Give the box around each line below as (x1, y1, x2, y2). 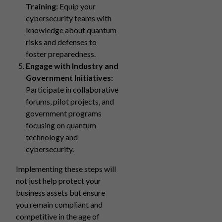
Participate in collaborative (26, 85, 118, 94)
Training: (26, 1, 58, 11)
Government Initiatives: (26, 73, 113, 82)
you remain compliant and (16, 200, 103, 209)
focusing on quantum (26, 120, 96, 130)
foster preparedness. (26, 49, 96, 58)
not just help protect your (16, 176, 101, 185)
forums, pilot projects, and (26, 97, 114, 106)
